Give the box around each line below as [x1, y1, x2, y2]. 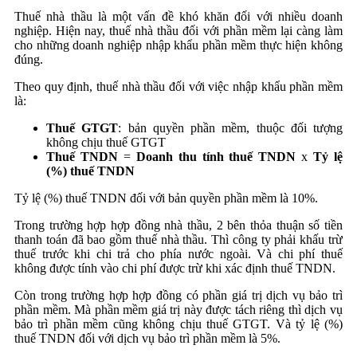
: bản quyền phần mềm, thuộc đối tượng [118, 121, 343, 135]
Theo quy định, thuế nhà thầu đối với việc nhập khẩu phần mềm [14, 80, 343, 94]
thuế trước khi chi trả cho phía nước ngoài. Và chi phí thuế [14, 247, 343, 261]
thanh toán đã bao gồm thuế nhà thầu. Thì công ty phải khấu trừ [14, 233, 343, 247]
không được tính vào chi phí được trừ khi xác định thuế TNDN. [14, 261, 335, 276]
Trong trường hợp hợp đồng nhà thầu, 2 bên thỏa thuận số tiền [14, 218, 343, 233]
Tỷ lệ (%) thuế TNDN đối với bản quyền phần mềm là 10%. [14, 191, 318, 206]
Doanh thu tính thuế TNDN [135, 150, 296, 164]
